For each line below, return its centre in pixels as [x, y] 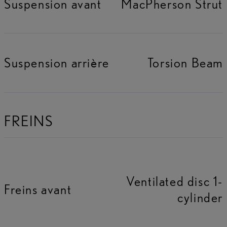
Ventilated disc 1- [175, 181]
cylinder [200, 197]
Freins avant [38, 189]
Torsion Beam [185, 63]
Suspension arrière [57, 63]
